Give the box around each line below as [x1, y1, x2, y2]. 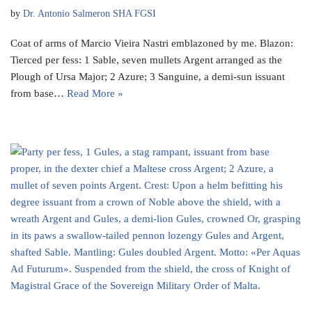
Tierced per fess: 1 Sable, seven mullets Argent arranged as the [10, 54, 282, 66]
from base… [10, 88, 67, 100]
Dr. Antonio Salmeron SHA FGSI [23, 8, 156, 19]
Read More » [67, 88, 123, 100]
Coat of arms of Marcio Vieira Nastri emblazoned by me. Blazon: [10, 38, 293, 49]
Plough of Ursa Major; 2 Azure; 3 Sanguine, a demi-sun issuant [10, 71, 285, 83]
